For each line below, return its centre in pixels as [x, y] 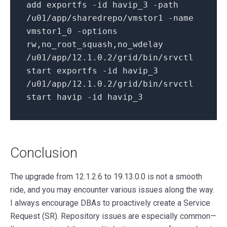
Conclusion [44, 153]
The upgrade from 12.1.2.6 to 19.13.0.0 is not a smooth [106, 177]
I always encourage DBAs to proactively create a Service [110, 203]
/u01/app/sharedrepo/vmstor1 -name [110, 18]
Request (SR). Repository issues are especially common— [113, 216]
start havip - [59, 97]
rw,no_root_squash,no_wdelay [95, 45]
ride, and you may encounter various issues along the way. [112, 190]
